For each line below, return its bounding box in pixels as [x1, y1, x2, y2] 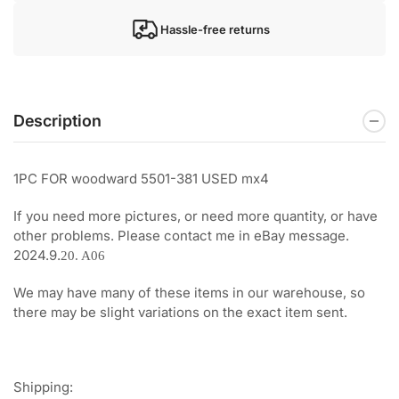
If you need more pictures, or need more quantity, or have [13, 207, 378, 224]
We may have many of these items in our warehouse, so [13, 283, 365, 301]
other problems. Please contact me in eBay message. [13, 226, 349, 244]
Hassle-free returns [159, 21, 270, 37]
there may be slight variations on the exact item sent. [13, 303, 347, 321]
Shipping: [13, 378, 73, 395]
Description [13, 111, 102, 131]
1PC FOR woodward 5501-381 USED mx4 [13, 169, 273, 187]
